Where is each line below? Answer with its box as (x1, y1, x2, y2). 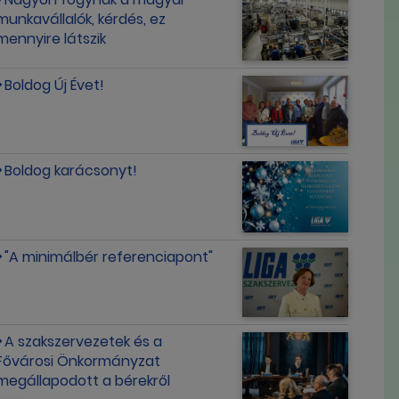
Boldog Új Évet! (4, 75, 105, 96)
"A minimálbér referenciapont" (4, 246, 214, 267)
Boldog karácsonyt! (4, 160, 138, 182)
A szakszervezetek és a (4, 330, 163, 352)
